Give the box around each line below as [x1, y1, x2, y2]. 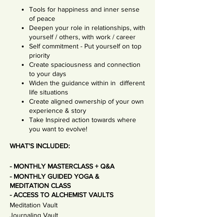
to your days [29, 70, 66, 77]
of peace [29, 15, 55, 22]
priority [29, 51, 50, 59]
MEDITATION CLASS [10, 182, 71, 189]
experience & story [29, 107, 86, 114]
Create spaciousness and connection [29, 61, 140, 68]
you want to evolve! [29, 125, 87, 133]
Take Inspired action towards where [29, 116, 136, 124]
